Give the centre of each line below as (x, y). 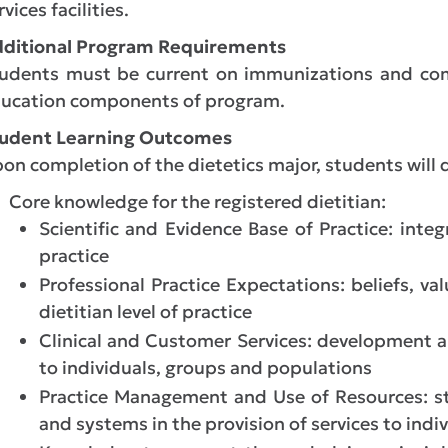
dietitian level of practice (145, 311)
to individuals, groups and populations (205, 367)
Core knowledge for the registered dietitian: (197, 201)
